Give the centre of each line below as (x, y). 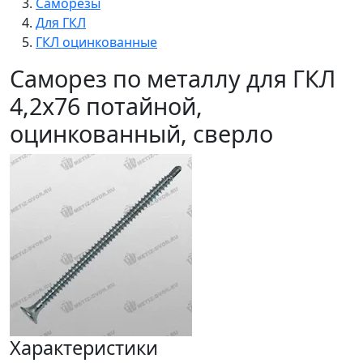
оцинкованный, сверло (141, 133)
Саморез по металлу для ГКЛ (173, 78)
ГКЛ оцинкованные (96, 42)
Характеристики (84, 348)
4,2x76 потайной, (106, 106)
